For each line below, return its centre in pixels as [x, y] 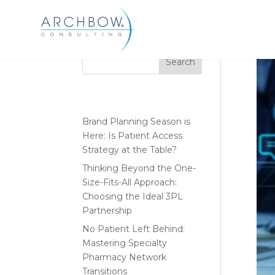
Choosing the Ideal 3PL [133, 196]
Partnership [107, 211]
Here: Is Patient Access [133, 136]
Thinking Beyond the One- [139, 168]
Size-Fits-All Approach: [130, 182]
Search [181, 62]
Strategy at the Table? [130, 150]
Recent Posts [136, 101]
